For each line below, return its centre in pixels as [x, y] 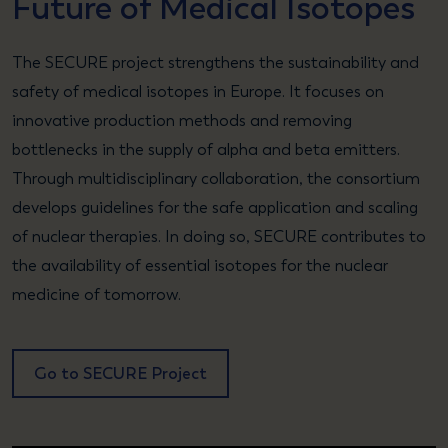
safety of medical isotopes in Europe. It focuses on [198, 91]
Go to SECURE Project [120, 373]
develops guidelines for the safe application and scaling [215, 207]
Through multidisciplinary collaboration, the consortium [216, 178]
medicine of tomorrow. [96, 294]
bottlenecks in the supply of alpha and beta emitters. [206, 149]
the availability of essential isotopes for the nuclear [200, 265]
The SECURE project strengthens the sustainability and [215, 62]
